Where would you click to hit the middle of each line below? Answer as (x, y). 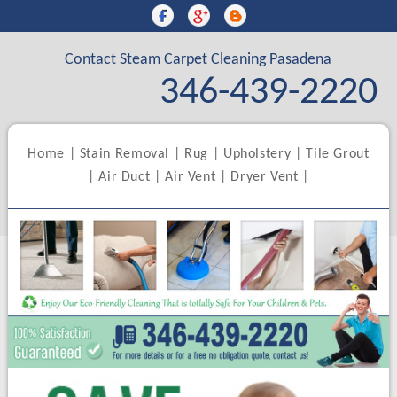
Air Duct (125, 178)
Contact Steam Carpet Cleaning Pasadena (198, 60)
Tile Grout (338, 155)
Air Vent (191, 178)
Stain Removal (125, 155)
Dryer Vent (265, 178)
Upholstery (257, 155)
